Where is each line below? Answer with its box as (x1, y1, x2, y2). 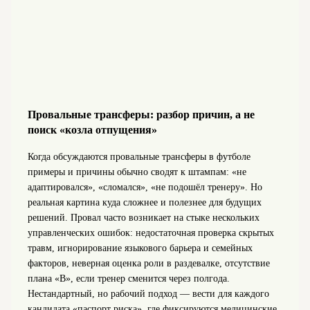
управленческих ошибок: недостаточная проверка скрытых (27, 227, 274, 238)
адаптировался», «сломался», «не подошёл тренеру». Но (27, 181, 262, 192)
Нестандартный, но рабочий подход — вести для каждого (27, 288, 269, 299)
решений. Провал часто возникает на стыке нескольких (27, 212, 259, 223)
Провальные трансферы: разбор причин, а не (27, 108, 255, 122)
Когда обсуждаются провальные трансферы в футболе (27, 151, 250, 162)
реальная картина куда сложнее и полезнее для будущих (27, 197, 262, 208)
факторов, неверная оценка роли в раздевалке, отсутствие (27, 257, 270, 268)
